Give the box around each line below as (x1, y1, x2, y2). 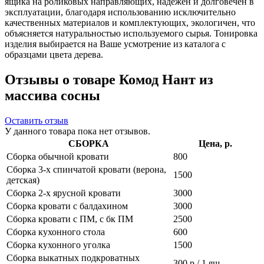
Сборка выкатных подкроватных (6, 252, 140, 263)
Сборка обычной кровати (6, 151, 109, 161)
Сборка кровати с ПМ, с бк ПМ (6, 213, 133, 224)
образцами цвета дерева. (5, 49, 103, 60)
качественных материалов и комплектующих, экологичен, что (5, 17, 255, 28)
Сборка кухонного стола (6, 226, 105, 237)
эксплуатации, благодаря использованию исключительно (5, 6, 236, 17)
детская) (6, 174, 39, 185)
